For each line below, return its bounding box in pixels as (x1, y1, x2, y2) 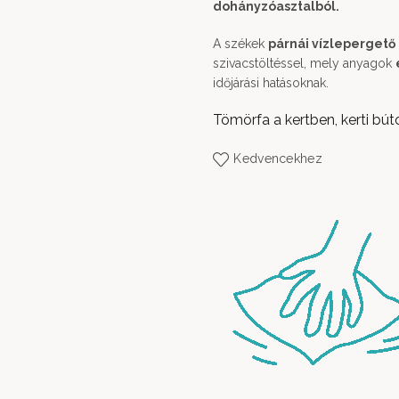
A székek (213, 37, 268, 51)
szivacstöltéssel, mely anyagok (213, 56, 395, 70)
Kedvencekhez (233, 151, 322, 167)
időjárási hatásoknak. (213, 76, 329, 90)
